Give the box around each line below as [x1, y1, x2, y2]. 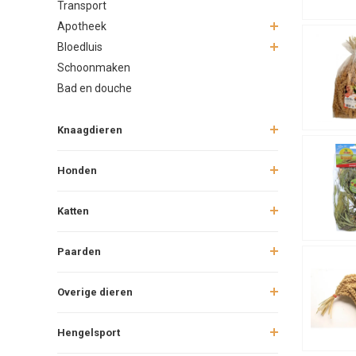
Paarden [57, 245, 101, 257]
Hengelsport [57, 326, 120, 339]
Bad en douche [57, 81, 132, 95]
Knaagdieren [57, 123, 122, 136]
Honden [57, 164, 97, 176]
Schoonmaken [57, 60, 130, 74]
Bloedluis [57, 40, 103, 53]
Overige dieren [57, 285, 133, 298]
